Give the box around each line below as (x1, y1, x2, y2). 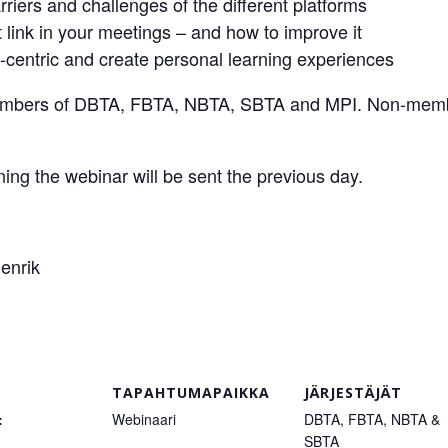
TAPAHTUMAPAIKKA (112, 382, 270, 402)
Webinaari (112, 408, 176, 429)
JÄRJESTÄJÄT (304, 382, 402, 402)
